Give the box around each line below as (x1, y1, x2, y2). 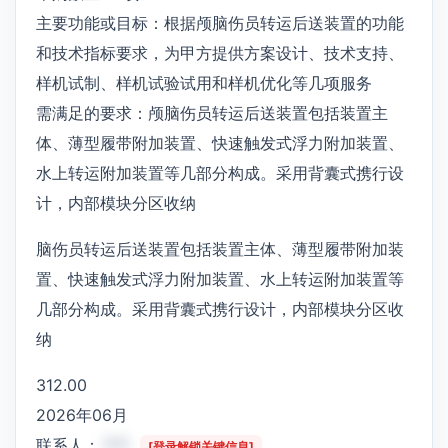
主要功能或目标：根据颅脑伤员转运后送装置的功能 (36, 12, 404, 33)
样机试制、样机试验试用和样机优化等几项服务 (36, 72, 372, 93)
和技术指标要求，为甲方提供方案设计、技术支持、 (36, 42, 404, 63)
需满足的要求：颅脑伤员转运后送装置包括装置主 (36, 102, 388, 123)
